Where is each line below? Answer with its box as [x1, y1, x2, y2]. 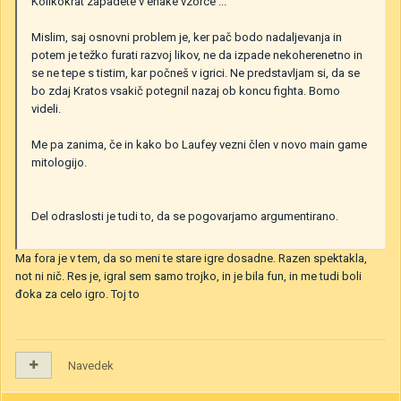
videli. [31, 101, 61, 115]
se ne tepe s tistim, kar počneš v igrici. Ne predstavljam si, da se [31, 65, 360, 80]
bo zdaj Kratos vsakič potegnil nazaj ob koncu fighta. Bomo [31, 83, 340, 98]
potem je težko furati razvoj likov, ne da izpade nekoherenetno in [31, 47, 363, 62]
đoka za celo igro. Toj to [15, 286, 140, 301]
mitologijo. [31, 155, 87, 169]
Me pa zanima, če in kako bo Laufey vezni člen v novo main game [31, 137, 367, 151]
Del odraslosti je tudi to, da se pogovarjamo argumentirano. [31, 209, 338, 223]
